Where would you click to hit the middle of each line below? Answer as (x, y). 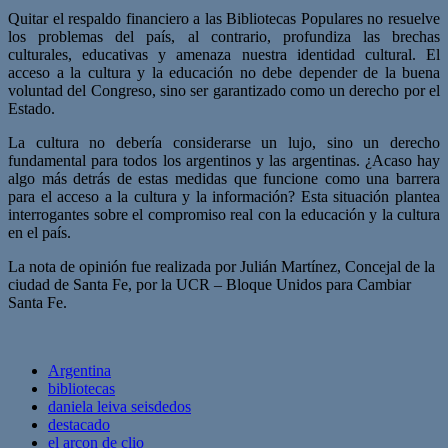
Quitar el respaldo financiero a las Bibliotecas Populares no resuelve (224, 18)
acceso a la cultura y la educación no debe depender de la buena (224, 72)
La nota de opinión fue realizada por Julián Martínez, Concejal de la (221, 266)
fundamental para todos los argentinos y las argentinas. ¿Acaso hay (224, 160)
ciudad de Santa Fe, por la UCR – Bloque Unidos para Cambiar (209, 284)
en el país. (39, 232)
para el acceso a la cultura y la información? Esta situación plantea (224, 196)
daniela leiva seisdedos (119, 406)
